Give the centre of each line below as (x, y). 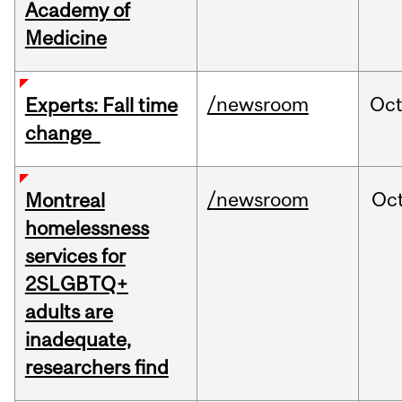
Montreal (65, 201)
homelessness (87, 228)
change (62, 133)
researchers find (96, 367)
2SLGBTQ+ (76, 284)
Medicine (66, 38)
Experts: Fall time (101, 105)
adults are (69, 312)
